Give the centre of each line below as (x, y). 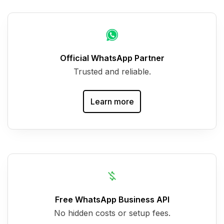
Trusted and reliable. (112, 72)
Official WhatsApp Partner (112, 58)
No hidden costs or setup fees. (112, 213)
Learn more (112, 101)
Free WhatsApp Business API (112, 199)
